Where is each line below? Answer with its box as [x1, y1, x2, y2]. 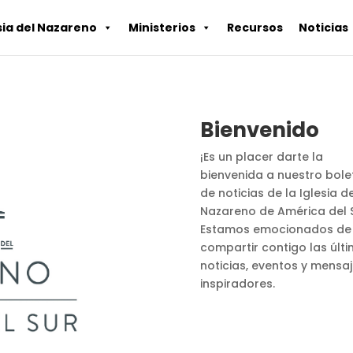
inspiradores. [199, 276, 275, 292]
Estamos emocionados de [199, 221, 351, 238]
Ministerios [128, 20, 195, 35]
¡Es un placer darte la [199, 149, 323, 165]
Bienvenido [199, 116, 319, 145]
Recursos [227, 20, 283, 35]
